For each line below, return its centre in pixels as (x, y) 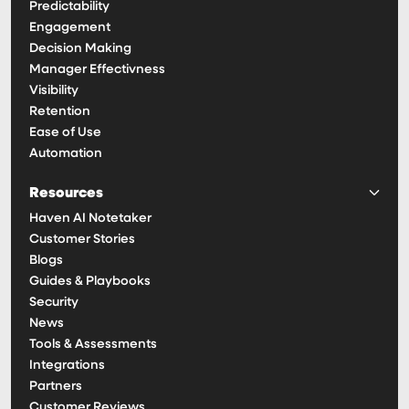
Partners (56, 386)
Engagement (70, 27)
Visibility (54, 90)
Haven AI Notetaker (90, 218)
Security (54, 302)
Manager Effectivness (97, 69)
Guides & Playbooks (90, 281)
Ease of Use (65, 132)
